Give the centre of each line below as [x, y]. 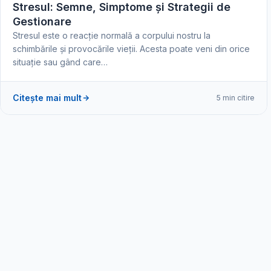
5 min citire [236, 98]
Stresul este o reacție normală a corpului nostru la [112, 35]
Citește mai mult [47, 97]
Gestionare [42, 21]
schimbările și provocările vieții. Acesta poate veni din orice [131, 48]
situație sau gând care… [60, 62]
